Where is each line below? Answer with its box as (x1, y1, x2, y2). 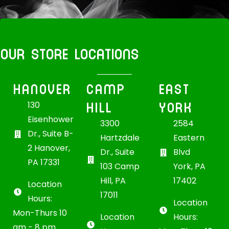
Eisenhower (27, 113, 74, 126)
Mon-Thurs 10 (13, 207, 67, 219)
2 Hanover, (27, 142, 70, 154)
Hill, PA (100, 175, 126, 187)
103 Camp (100, 161, 140, 173)
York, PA (173, 161, 206, 173)
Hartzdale (100, 132, 140, 144)
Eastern (173, 132, 205, 144)
